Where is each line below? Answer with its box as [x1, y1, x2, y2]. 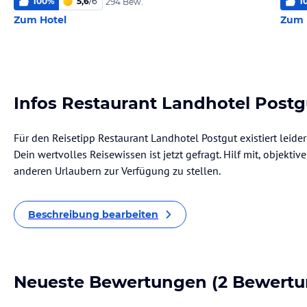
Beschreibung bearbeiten [28, 208, 158, 221]
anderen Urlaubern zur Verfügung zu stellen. [14, 164, 221, 177]
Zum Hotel [14, 14, 66, 26]
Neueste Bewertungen [14, 272, 207, 292]
